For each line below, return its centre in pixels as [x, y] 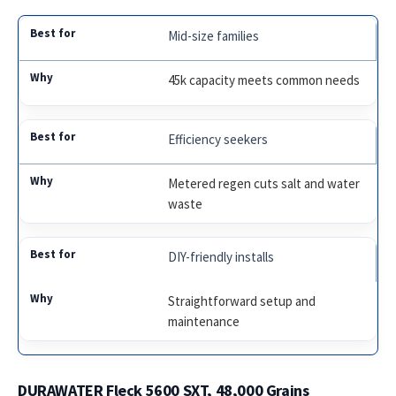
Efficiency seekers [218, 140]
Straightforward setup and [242, 301]
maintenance [204, 322]
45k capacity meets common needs [264, 80]
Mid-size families [214, 36]
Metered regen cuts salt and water [264, 184]
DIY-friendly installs [221, 257]
